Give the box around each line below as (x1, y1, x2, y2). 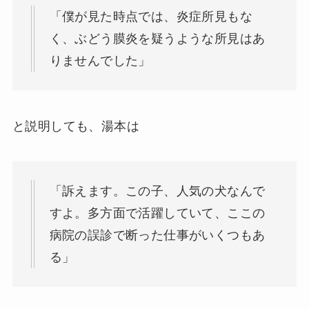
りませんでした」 (49, 53, 151, 68)
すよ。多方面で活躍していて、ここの (49, 206, 266, 221)
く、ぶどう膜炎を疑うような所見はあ (49, 31, 266, 46)
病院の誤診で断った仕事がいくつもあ (49, 228, 266, 243)
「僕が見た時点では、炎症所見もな (49, 9, 253, 23)
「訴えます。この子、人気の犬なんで (49, 184, 266, 199)
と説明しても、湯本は (12, 119, 139, 133)
